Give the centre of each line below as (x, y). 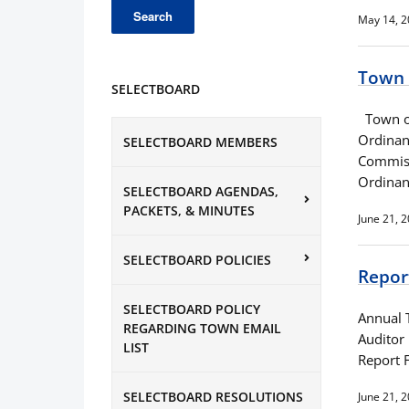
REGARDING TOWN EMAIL (202, 328)
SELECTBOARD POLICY (192, 309)
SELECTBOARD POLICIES (197, 259)
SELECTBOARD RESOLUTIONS (213, 396)
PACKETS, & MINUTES (189, 210)
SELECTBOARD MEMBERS (200, 142)
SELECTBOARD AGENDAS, (201, 191)
